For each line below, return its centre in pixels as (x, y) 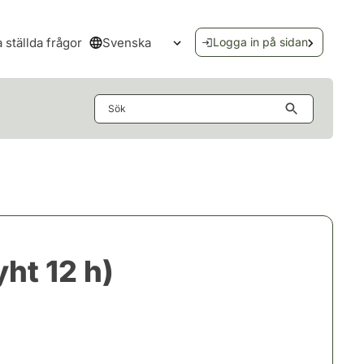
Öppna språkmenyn (236, 51)
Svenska (126, 42)
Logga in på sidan (260, 42)
